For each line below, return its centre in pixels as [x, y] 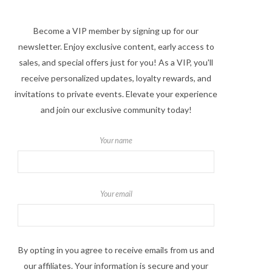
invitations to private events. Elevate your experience [116, 94]
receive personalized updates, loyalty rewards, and [116, 78]
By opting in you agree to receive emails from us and [116, 250]
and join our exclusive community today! [116, 110]
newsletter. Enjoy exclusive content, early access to [116, 47]
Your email [116, 194]
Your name [116, 141]
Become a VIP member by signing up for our [116, 31]
